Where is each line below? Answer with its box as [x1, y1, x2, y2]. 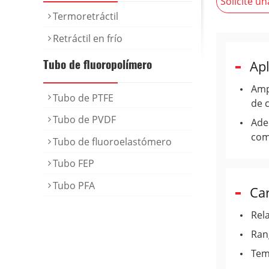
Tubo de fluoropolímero [43, 55, 152, 73]
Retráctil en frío [53, 31, 122, 45]
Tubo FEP [53, 157, 94, 171]
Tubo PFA [53, 178, 95, 192]
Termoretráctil [53, 10, 118, 23]
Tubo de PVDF [53, 113, 116, 127]
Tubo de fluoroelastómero [53, 134, 172, 148]
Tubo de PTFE [53, 91, 113, 104]
